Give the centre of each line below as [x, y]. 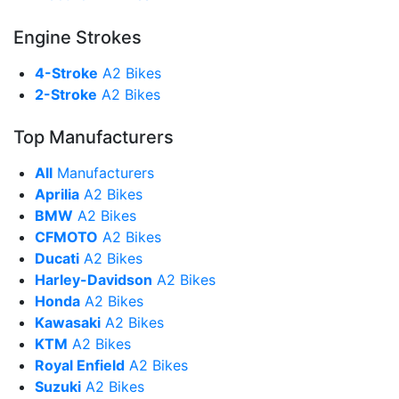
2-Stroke [66, 95]
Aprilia [57, 195]
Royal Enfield [80, 366]
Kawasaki [68, 323]
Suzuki [58, 387]
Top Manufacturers [94, 138]
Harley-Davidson [94, 280]
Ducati [57, 259]
